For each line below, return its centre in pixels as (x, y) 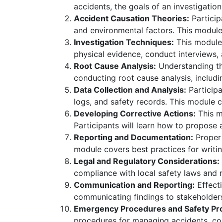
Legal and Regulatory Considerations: (147, 161)
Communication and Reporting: (134, 185)
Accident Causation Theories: (132, 18)
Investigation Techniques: (124, 42)
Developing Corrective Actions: (135, 113)
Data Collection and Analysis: (130, 90)
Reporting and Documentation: (134, 137)
